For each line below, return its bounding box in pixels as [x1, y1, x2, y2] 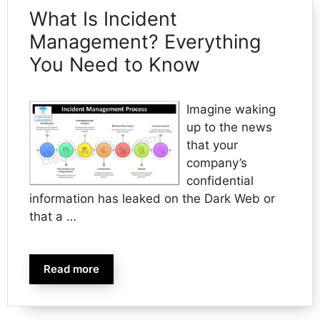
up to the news [186, 119, 272, 134]
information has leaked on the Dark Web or [29, 191, 275, 206]
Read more [44, 261, 99, 276]
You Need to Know [29, 52, 200, 76]
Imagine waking [186, 101, 276, 116]
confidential [186, 173, 254, 188]
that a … [29, 209, 76, 224]
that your [186, 137, 238, 152]
